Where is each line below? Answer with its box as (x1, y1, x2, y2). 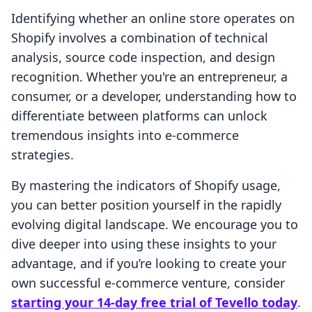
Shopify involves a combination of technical (11, 29, 268, 47)
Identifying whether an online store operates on (11, 10, 295, 27)
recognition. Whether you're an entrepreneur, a (11, 68, 288, 86)
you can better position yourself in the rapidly (11, 196, 281, 214)
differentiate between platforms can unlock (11, 107, 267, 125)
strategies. (11, 146, 74, 164)
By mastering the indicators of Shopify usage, (11, 177, 281, 194)
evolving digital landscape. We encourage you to (11, 216, 298, 233)
